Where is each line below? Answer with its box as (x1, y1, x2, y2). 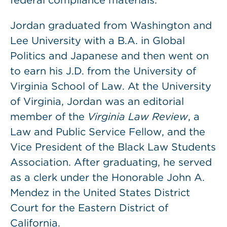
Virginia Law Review (88, 110, 188, 123)
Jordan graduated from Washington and (10, 19, 212, 31)
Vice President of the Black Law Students (10, 141, 216, 153)
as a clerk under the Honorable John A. (10, 171, 205, 183)
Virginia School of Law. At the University (10, 80, 211, 92)
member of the (10, 110, 88, 123)
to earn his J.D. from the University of (10, 65, 196, 77)
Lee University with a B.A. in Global (10, 34, 185, 47)
